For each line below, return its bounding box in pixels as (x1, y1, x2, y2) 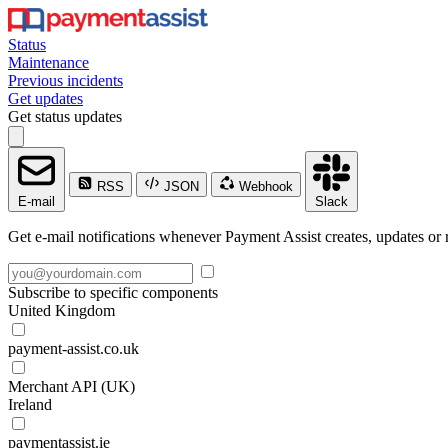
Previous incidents (8, 72, 123, 89)
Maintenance (8, 54, 89, 71)
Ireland (8, 396, 52, 413)
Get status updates (8, 108, 122, 125)
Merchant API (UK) (8, 378, 135, 395)
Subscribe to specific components (8, 284, 218, 301)
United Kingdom (8, 302, 115, 319)
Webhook (235, 179, 293, 194)
